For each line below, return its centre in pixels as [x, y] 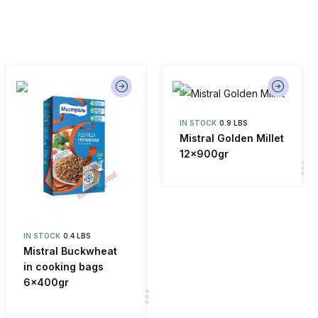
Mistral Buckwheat [70, 251]
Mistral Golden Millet [232, 138]
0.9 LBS [234, 123]
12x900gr [204, 154]
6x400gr [46, 283]
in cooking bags [63, 267]
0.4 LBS [77, 236]
